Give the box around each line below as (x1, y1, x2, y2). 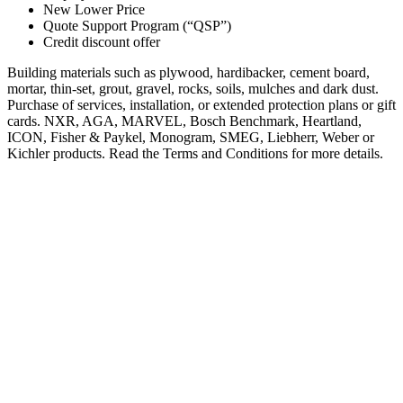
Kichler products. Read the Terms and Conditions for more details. (7, 146, 383, 162)
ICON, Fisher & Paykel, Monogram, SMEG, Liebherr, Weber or (7, 130, 374, 146)
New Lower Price (43, 2, 145, 18)
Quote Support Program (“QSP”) (43, 18, 231, 34)
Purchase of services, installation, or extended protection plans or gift (7, 97, 396, 113)
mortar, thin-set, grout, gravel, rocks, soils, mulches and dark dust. (7, 81, 379, 97)
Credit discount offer (43, 34, 160, 50)
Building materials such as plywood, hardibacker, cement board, (7, 65, 370, 81)
